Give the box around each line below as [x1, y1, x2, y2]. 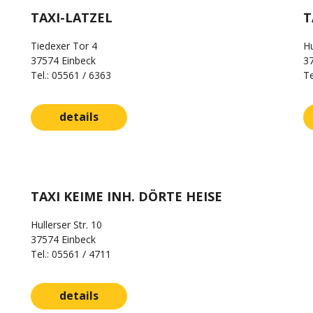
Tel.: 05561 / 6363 [31, 68, 111, 82]
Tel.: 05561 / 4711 [31, 247, 111, 261]
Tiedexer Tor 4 [31, 39, 97, 52]
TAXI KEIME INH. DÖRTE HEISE [31, 188, 222, 205]
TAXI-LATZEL [31, 9, 112, 26]
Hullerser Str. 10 [31, 218, 102, 231]
